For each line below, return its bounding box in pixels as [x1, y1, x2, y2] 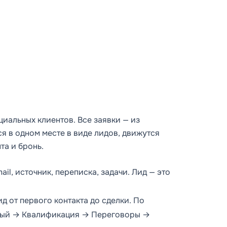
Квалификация [22, 209, 80, 220]
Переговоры [91, 209, 140, 220]
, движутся [118, 128, 160, 138]
